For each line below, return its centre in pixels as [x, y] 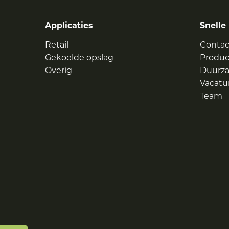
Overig [59, 71]
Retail [57, 45]
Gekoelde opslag [79, 58]
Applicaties [69, 26]
